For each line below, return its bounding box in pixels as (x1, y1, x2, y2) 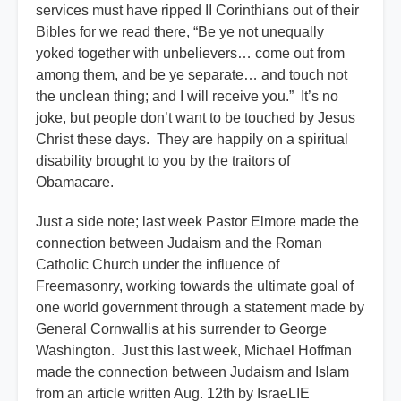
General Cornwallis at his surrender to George (36, 321, 327, 337)
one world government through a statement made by (36, 300, 364, 316)
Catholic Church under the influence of (36, 257, 279, 273)
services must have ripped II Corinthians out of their (36, 3, 359, 19)
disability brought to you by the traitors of (36, 153, 290, 169)
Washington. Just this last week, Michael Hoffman (36, 343, 352, 359)
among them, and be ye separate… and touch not (36, 67, 347, 83)
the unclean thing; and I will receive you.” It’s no (36, 89, 338, 105)
